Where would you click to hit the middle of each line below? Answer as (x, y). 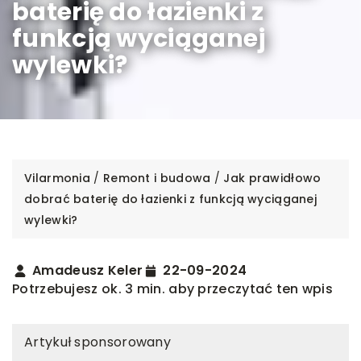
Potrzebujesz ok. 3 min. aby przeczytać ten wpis (173, 288)
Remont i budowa (157, 178)
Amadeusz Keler (88, 270)
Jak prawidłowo (272, 178)
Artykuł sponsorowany (98, 342)
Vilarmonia (57, 178)
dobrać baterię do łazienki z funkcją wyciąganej (171, 199)
